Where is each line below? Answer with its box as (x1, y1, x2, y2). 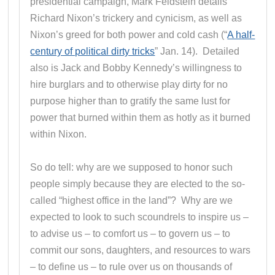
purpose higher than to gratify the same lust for (30, 95, 231, 106)
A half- (227, 29, 255, 40)
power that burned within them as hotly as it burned (30, 112, 251, 123)
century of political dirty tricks (30, 45, 155, 56)
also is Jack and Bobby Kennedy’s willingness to (30, 62, 242, 73)
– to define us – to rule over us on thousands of (30, 261, 233, 272)
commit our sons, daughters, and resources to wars (30, 244, 251, 255)
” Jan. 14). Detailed (155, 45, 240, 56)
